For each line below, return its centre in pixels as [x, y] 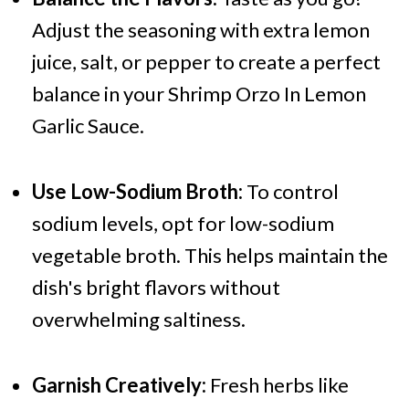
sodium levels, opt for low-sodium [183, 224]
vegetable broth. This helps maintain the [210, 256]
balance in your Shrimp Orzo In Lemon [199, 94]
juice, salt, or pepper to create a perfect [206, 62]
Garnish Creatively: [119, 385]
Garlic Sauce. [88, 126]
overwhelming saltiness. [138, 320]
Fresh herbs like [277, 385]
